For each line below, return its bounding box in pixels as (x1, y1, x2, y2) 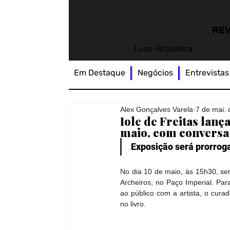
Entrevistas (185, 68, 229, 78)
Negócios (138, 68, 173, 78)
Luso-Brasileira (133, 44, 193, 54)
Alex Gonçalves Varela (120, 105, 194, 113)
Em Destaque (74, 68, 126, 78)
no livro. (120, 200, 146, 208)
